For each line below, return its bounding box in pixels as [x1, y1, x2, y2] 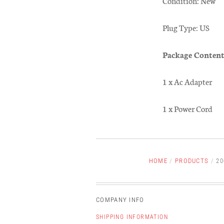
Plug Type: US [162, 21, 209, 33]
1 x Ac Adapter [162, 75, 212, 87]
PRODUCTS [174, 157, 209, 165]
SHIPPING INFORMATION [96, 213, 168, 221]
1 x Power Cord [162, 102, 212, 114]
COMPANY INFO [96, 196, 144, 204]
